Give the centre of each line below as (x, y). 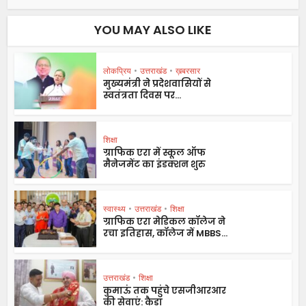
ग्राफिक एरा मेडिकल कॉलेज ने (165, 221)
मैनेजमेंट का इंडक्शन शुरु (155, 164)
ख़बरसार (188, 70)
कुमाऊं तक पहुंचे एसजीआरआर (165, 290)
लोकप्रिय (117, 70)
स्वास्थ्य (115, 208)
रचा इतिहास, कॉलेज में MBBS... (166, 233)
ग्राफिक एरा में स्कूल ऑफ (155, 152)
